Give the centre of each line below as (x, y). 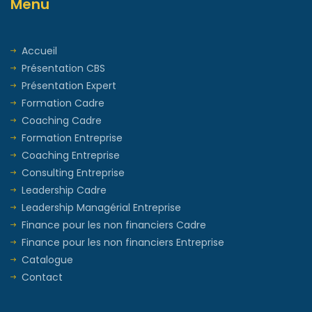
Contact (42, 277)
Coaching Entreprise (71, 155)
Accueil (39, 50)
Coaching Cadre (62, 120)
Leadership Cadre (64, 190)
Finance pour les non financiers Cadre (114, 225)
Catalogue (47, 259)
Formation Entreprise (72, 138)
